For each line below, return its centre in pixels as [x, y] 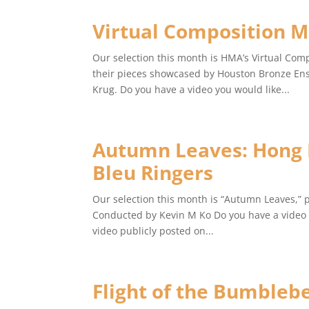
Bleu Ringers [153, 172]
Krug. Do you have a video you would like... [191, 89]
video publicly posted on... [153, 231]
